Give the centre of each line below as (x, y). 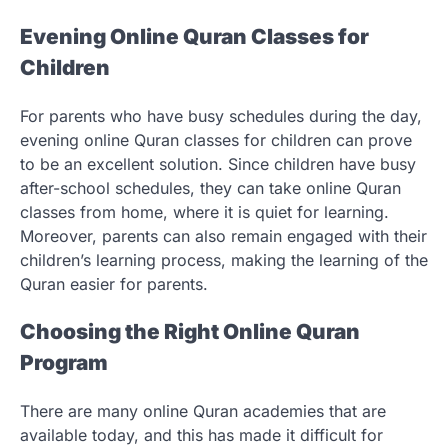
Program (64, 363)
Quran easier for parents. (114, 283)
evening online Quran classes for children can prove (216, 139)
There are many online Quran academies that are (203, 411)
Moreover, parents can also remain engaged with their (223, 235)
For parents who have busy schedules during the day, (221, 115)
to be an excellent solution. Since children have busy (218, 163)
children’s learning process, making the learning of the (224, 259)
